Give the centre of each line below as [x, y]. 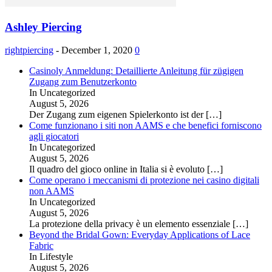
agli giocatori [54, 137]
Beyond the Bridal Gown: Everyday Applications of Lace [140, 235]
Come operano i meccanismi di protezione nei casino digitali [144, 180]
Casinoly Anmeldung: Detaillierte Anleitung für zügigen [136, 71]
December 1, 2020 [97, 50]
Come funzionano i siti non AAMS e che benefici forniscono [145, 126]
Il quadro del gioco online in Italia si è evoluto [118, 169]
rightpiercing [29, 50]
